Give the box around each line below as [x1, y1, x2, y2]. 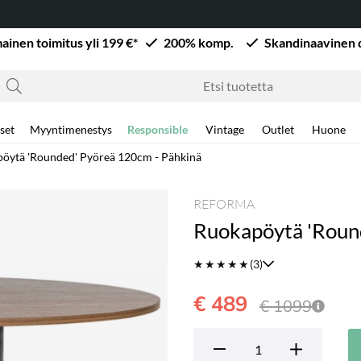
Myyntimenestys [30, 122, 112, 136]
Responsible [127, 122, 188, 136]
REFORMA [193, 196, 255, 212]
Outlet [262, 122, 294, 136]
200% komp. [164, 35, 243, 50]
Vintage [205, 122, 244, 136]
